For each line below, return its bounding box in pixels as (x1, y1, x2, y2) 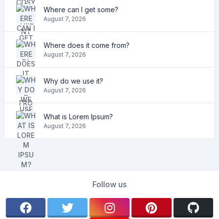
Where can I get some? (44, 5, 118, 14)
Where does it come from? (44, 41, 130, 49)
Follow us (92, 179, 127, 190)
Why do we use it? (44, 76, 103, 85)
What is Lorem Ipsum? (44, 112, 113, 121)
